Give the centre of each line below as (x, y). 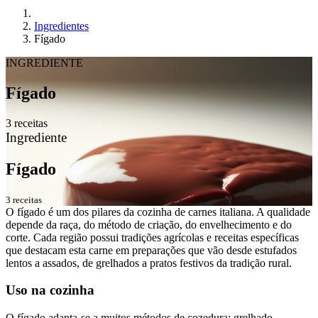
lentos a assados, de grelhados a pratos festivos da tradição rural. (149, 263)
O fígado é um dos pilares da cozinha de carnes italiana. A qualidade (158, 212)
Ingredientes (61, 26)
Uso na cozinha (50, 290)
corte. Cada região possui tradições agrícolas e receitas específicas (152, 237)
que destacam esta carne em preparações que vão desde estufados (151, 250)
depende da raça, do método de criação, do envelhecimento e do (149, 224)
